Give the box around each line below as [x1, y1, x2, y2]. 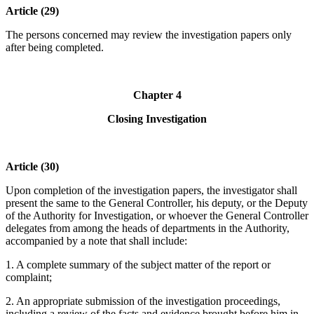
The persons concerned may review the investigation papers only [6, 29, 292, 41]
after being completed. [6, 41, 104, 54]
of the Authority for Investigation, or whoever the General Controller [6, 210, 308, 222]
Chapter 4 [132, 89, 182, 102]
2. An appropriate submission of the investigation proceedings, [6, 295, 280, 308]
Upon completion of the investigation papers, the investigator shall [6, 184, 297, 197]
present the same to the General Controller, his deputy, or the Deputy [6, 197, 308, 210]
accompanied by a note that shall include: [6, 235, 187, 247]
